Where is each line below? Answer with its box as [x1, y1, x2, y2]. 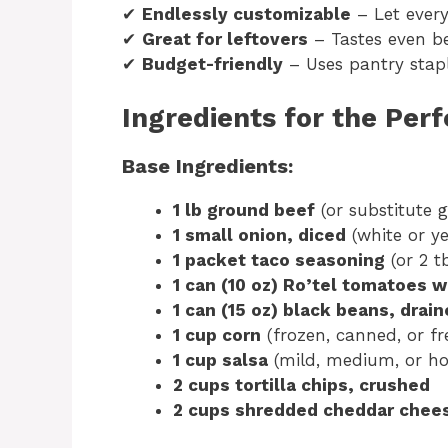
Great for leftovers [142, 28, 308, 49]
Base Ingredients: [122, 154, 293, 179]
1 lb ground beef [173, 200, 315, 221]
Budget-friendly [142, 53, 283, 74]
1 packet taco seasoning [173, 250, 385, 271]
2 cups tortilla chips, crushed [173, 375, 430, 396]
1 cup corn [173, 325, 261, 346]
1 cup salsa [173, 350, 268, 371]
